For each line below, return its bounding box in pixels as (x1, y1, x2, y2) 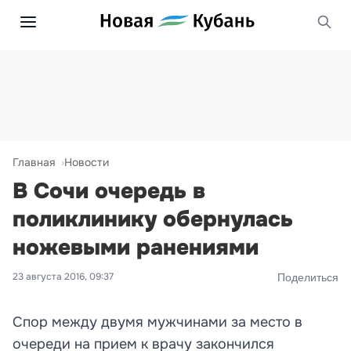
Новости (64, 155, 109, 169)
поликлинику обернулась (13, 205, 293, 233)
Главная (13, 155, 55, 169)
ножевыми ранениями (13, 233, 259, 262)
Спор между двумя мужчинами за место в (13, 313, 302, 331)
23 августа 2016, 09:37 (13, 270, 114, 283)
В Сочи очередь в (13, 177, 205, 205)
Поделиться (277, 270, 338, 284)
